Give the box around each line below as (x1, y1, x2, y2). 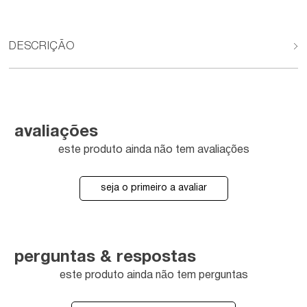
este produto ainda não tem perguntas (59, 271, 248, 280)
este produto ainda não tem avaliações (58, 145, 249, 155)
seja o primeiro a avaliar (100, 184, 207, 193)
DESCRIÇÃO (9, 42, 75, 53)
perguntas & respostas (14, 250, 197, 267)
